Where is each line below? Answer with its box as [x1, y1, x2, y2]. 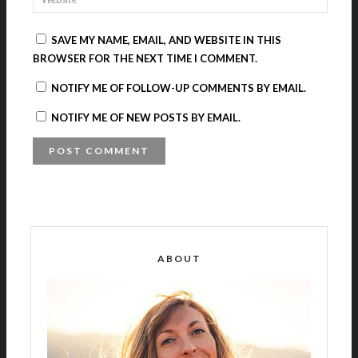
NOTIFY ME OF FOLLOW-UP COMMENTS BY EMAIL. [50, 81, 306, 94]
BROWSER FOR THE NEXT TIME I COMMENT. [32, 51, 257, 65]
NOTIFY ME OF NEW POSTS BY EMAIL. [50, 110, 241, 124]
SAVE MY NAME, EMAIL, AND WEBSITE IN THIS [50, 33, 281, 46]
